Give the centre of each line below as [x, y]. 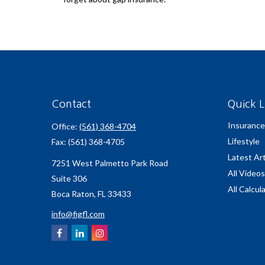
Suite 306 [69, 179]
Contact [71, 104]
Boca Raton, [74, 194]
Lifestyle [243, 141]
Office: [65, 127]
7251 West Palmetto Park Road [110, 163]
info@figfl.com [78, 214]
